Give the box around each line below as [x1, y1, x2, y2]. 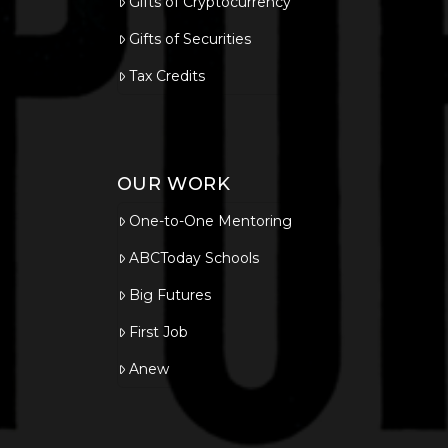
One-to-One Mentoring [129, 212, 293, 231]
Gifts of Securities [129, 30, 252, 49]
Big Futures [129, 286, 212, 305]
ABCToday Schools [129, 249, 260, 268]
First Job [129, 323, 189, 342]
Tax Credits [129, 67, 206, 86]
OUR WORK [116, 173, 231, 196]
